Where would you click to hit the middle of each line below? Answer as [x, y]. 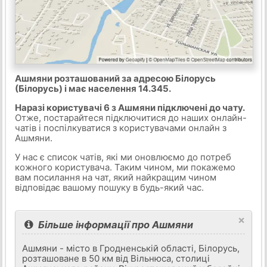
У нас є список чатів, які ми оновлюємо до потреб [123, 157]
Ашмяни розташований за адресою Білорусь [115, 78]
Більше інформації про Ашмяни [115, 224]
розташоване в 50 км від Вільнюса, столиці [116, 258]
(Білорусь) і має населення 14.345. [93, 88]
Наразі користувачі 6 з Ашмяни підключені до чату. [130, 107]
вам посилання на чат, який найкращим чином [115, 177]
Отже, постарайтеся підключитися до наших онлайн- [131, 117]
